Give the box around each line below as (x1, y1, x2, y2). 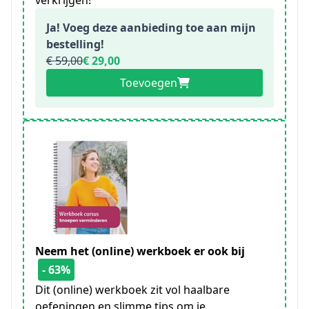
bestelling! (46, 37, 104, 52)
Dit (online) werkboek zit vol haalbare (35, 282, 230, 297)
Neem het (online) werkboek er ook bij (35, 243, 245, 259)
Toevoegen (119, 75, 177, 90)
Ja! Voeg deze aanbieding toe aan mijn (46, 20, 256, 35)
